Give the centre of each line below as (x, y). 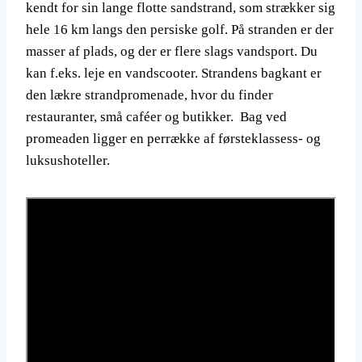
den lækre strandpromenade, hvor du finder (151, 95)
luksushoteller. (68, 160)
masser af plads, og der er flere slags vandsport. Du (172, 51)
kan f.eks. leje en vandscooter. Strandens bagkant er (174, 73)
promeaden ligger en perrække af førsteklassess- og (173, 139)
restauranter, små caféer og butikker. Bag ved (156, 117)
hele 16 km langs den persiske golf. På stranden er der (180, 29)
